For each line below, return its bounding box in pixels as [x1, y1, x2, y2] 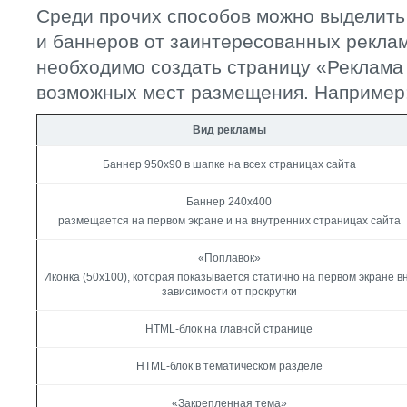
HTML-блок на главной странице [145, 323, 313, 335]
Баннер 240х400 [186, 195, 273, 208]
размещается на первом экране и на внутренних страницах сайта [58, 214, 401, 227]
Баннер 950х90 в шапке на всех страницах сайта [103, 158, 356, 171]
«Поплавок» [198, 252, 261, 264]
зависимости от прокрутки [162, 285, 297, 298]
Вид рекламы [193, 124, 266, 136]
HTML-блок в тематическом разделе [136, 360, 323, 372]
